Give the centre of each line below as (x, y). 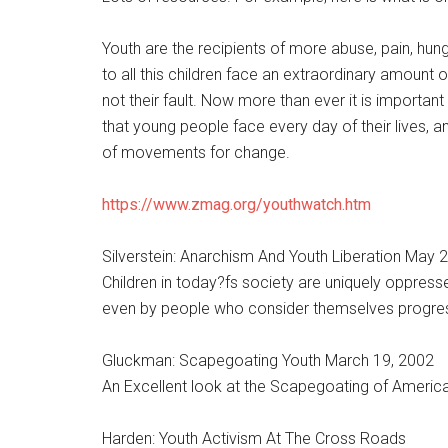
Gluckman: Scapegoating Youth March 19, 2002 (268, 360)
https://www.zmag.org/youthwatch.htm (236, 204)
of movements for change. (196, 152)
